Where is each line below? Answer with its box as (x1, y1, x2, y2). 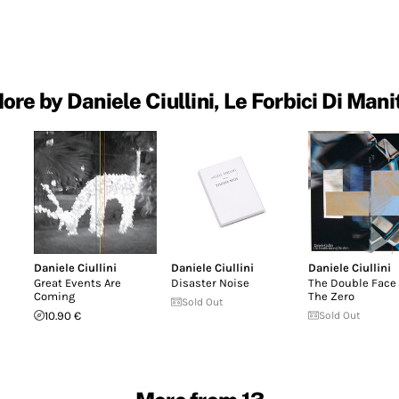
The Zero (308, 289, 354, 303)
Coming (34, 289, 75, 303)
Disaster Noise (171, 275, 249, 289)
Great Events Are (34, 275, 121, 289)
